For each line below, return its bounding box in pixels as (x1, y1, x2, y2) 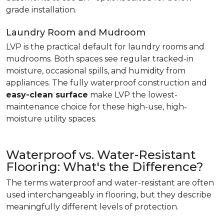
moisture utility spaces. (6, 114, 96, 123)
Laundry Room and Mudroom (6, 27, 145, 38)
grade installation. (6, 5, 76, 14)
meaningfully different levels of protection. (6, 202, 178, 211)
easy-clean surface (6, 90, 88, 99)
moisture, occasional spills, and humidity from (6, 66, 185, 75)
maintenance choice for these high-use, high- (6, 102, 187, 111)
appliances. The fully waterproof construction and (6, 78, 207, 87)
